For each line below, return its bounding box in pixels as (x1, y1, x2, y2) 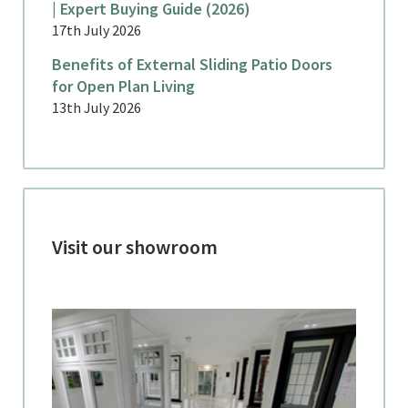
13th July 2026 (52, 97, 141, 117)
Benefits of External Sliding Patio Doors (52, 53, 332, 75)
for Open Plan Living (52, 75, 195, 97)
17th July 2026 (52, 20, 141, 39)
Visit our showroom (52, 233, 218, 260)
